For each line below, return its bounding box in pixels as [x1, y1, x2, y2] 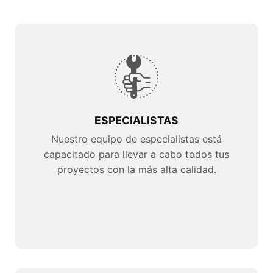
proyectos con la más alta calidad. [57, 163, 216, 175]
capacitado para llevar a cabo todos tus [44, 147, 229, 160]
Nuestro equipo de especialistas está [51, 132, 222, 145]
